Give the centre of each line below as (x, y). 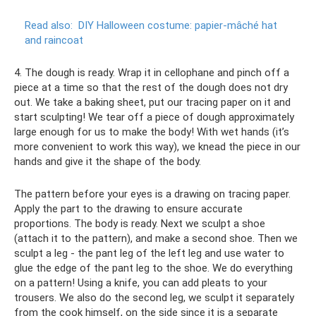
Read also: (49, 25)
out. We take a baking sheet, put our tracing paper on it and (152, 102)
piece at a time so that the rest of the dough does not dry (151, 87)
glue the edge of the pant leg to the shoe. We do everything (153, 268)
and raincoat (54, 40)
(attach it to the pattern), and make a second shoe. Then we (156, 238)
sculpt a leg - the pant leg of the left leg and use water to (149, 253)
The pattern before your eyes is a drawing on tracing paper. (152, 194)
